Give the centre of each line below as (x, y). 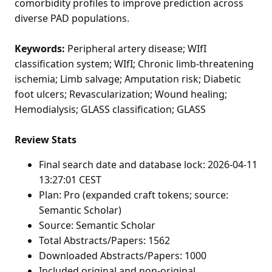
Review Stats (46, 139)
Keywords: (40, 48)
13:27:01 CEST (70, 179)
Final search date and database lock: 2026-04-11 (148, 164)
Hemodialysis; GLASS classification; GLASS (110, 109)
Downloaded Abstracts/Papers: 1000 (123, 255)
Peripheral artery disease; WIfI (136, 48)
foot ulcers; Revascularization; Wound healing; (121, 94)
